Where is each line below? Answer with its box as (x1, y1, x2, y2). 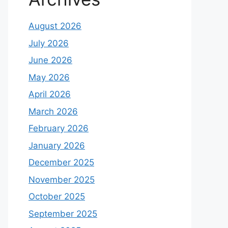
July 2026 (28, 38, 69, 48)
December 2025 (28, 157, 94, 167)
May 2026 (28, 72, 70, 82)
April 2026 (28, 89, 71, 99)
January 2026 (28, 140, 85, 151)
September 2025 (28, 208, 97, 219)
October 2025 (28, 191, 85, 202)
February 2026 (28, 123, 89, 133)
